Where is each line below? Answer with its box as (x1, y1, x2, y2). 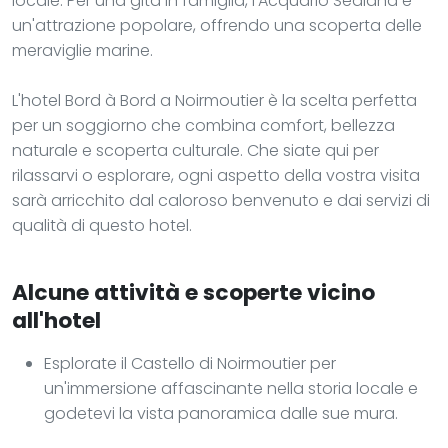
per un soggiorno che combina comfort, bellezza (12, 113, 395, 137)
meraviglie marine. (12, 38, 153, 62)
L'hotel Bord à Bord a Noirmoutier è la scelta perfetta (12, 88, 417, 112)
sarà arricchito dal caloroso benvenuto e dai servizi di (12, 188, 430, 212)
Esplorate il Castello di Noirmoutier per (44, 351, 336, 375)
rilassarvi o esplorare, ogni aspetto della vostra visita (12, 163, 420, 187)
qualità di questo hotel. (12, 213, 192, 237)
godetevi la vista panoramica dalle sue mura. (44, 401, 398, 425)
